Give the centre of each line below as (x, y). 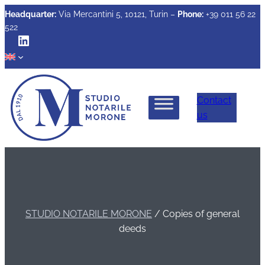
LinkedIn (44, 40)
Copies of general (201, 214)
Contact (214, 101)
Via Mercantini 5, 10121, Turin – (117, 14)
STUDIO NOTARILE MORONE (89, 214)
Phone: (190, 14)
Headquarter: (30, 14)
